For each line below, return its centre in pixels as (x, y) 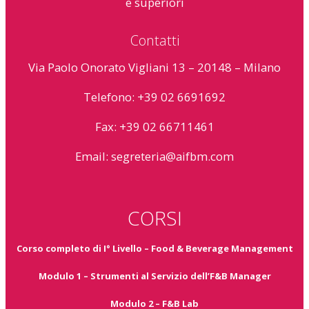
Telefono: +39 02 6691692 (154, 97)
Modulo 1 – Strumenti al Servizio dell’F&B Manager (154, 276)
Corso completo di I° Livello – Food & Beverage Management (154, 248)
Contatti (154, 40)
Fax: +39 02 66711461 (154, 127)
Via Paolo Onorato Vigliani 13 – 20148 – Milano (154, 68)
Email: (93, 156)
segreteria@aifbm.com (172, 156)
